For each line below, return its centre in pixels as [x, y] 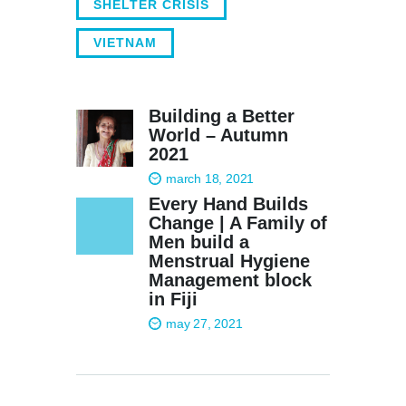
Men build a [198, 242]
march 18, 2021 [210, 178]
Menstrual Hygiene [229, 261]
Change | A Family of [237, 223]
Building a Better [221, 116]
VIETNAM [125, 42]
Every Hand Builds [228, 204]
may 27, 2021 [204, 324]
